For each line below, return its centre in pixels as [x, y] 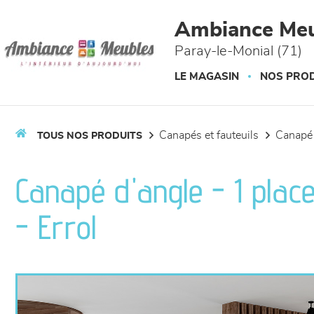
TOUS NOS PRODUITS [90, 136]
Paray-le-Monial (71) [238, 51]
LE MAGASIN [207, 77]
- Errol [56, 227]
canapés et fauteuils [213, 135]
